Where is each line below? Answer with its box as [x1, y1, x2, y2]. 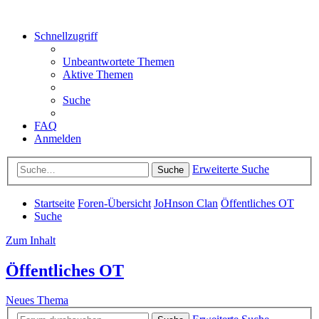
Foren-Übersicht [78, 197, 151, 209]
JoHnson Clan [154, 197, 218, 209]
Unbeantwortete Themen [63, 56, 174, 68]
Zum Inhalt [6, 234, 56, 246]
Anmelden [34, 132, 81, 145]
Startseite [34, 197, 75, 209]
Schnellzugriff [34, 30, 98, 42]
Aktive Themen [63, 68, 133, 80]
